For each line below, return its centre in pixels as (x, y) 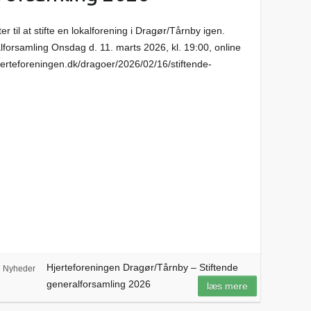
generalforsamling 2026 (98, 284)
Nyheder (19, 269)
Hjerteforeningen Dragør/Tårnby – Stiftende (142, 268)
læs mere (228, 286)
